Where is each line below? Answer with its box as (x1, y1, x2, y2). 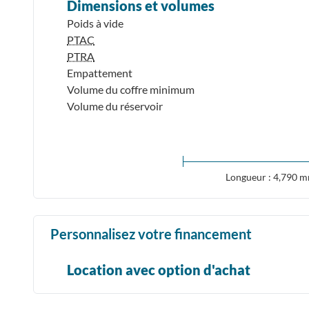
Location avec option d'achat (67, 261, 250, 278)
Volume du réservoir (67, 99, 163, 112)
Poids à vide (67, 16, 123, 30)
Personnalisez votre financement (50, 225, 252, 242)
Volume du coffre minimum (67, 82, 195, 96)
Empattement (67, 66, 132, 79)
